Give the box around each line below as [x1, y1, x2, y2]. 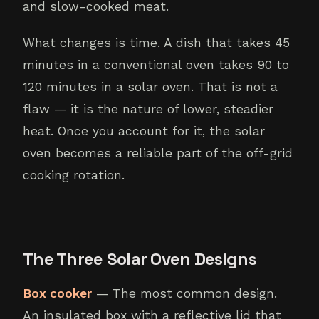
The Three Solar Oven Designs [23, 248, 256, 271]
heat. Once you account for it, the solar [23, 124, 265, 139]
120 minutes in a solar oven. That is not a [23, 80, 278, 95]
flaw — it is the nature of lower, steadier [23, 102, 273, 117]
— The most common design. [92, 286, 277, 301]
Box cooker [23, 286, 92, 301]
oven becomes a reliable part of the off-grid [23, 146, 293, 161]
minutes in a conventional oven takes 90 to [23, 58, 289, 73]
